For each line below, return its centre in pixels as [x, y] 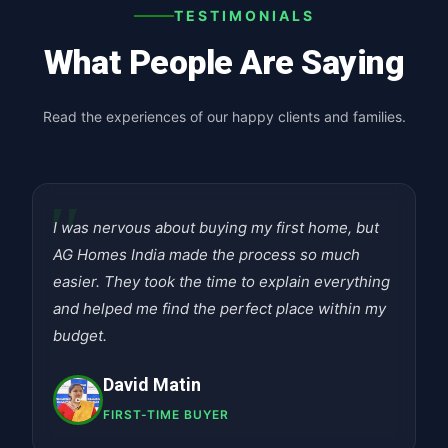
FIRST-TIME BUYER [166, 414]
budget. [80, 335]
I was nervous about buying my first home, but [216, 227]
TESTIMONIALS [244, 15]
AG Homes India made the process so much [206, 254]
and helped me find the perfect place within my [219, 308]
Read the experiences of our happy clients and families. [224, 116]
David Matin [152, 384]
